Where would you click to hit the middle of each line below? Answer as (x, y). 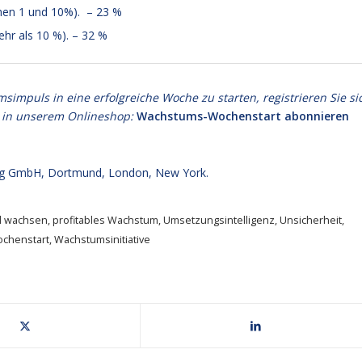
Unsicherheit (311, 220)
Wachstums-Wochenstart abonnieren (243, 116)
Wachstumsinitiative (102, 239)
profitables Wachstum (105, 220)
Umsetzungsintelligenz (219, 220)
